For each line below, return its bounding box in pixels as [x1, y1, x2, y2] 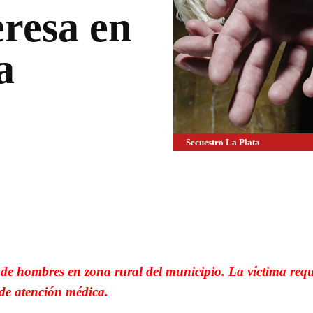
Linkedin [138, 187, 174, 198]
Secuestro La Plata [186, 136, 260, 147]
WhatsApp [41, 187, 82, 198]
